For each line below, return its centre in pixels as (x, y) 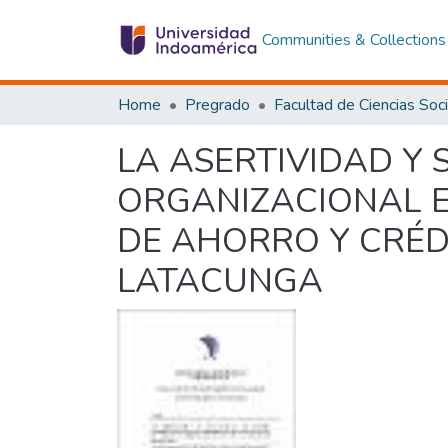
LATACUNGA (220, 281)
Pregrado (217, 105)
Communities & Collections (353, 40)
